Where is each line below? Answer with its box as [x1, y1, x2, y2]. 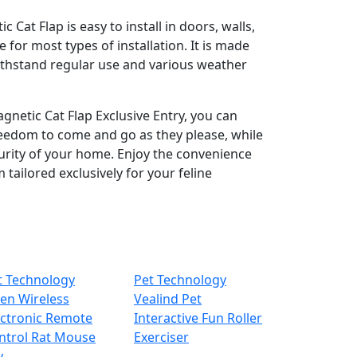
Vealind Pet [134, 290, 202, 308]
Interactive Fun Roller [134, 309, 262, 328]
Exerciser [134, 328, 189, 347]
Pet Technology [134, 271, 226, 289]
